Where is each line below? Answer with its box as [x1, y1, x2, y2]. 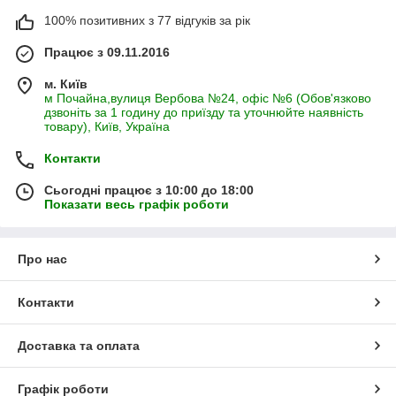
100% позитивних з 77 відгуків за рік [44, 12, 250, 27]
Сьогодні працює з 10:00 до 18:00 [44, 182, 254, 197]
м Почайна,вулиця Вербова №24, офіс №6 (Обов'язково [44, 90, 371, 105]
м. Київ [44, 76, 88, 91]
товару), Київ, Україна [44, 118, 170, 133]
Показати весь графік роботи [44, 196, 229, 211]
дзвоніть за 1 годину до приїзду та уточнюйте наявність [44, 104, 363, 119]
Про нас [18, 251, 67, 266]
